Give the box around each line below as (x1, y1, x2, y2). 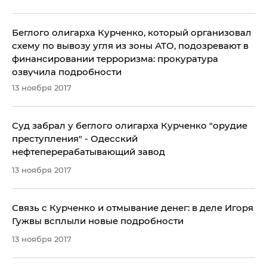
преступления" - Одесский (12, 132, 138, 144)
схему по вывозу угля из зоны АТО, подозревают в (12, 39, 249, 51)
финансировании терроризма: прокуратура (12, 52, 218, 64)
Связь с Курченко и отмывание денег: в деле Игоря (12, 201, 253, 213)
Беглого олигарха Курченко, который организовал (12, 26, 252, 38)
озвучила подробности (12, 66, 122, 77)
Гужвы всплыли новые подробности (12, 215, 184, 226)
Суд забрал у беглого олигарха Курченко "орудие (12, 119, 247, 131)
